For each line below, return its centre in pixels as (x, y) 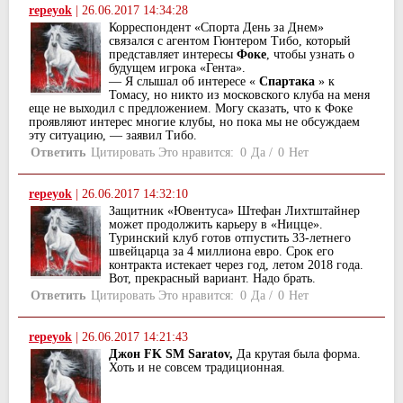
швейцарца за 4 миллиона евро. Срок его (221, 251)
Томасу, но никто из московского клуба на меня (239, 95)
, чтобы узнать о (310, 55)
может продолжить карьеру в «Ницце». (216, 224)
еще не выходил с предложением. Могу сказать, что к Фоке (191, 109)
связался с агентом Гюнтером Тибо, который (230, 41)
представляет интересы (173, 55)
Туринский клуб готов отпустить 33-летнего (230, 237)
